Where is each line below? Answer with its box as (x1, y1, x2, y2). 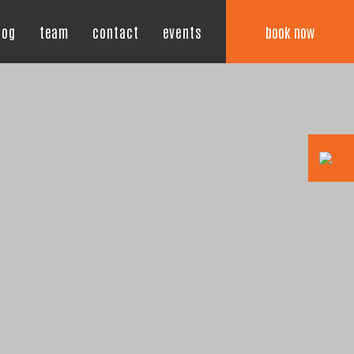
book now (265, 21, 314, 41)
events (162, 22, 202, 41)
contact (92, 22, 139, 41)
